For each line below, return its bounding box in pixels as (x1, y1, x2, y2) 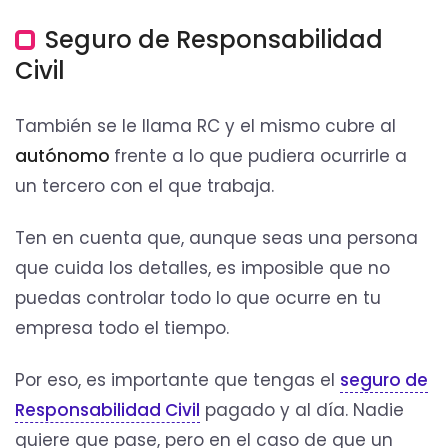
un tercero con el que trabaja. (15, 173, 274, 198)
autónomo (15, 143, 114, 168)
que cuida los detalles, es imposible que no (15, 255, 390, 280)
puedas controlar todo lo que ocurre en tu (15, 285, 381, 310)
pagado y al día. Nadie (200, 397, 404, 422)
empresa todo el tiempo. (15, 315, 229, 340)
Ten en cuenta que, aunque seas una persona (15, 225, 418, 250)
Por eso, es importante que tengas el (15, 367, 340, 392)
